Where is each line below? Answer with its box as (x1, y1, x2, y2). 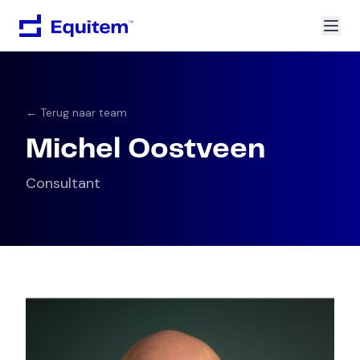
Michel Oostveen (26, 136, 265, 163)
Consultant (26, 174, 100, 193)
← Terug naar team (26, 105, 127, 120)
